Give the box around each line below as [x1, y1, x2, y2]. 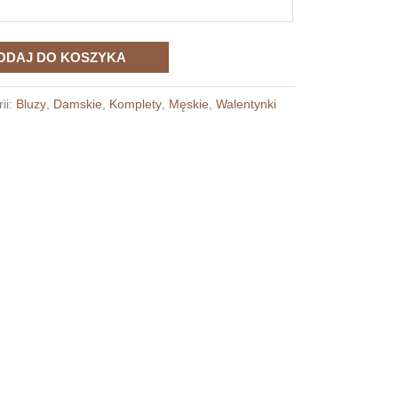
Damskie [53, 97, 103, 111]
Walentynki [216, 97, 277, 111]
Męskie [169, 97, 210, 111]
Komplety [109, 97, 163, 111]
